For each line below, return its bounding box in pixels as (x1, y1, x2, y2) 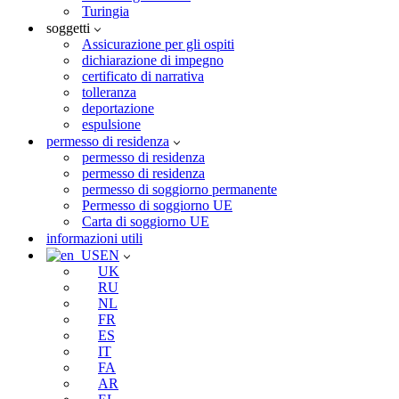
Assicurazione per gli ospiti (82, 37, 234, 52)
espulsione (82, 117, 141, 132)
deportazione (82, 101, 154, 116)
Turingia (82, 4, 129, 19)
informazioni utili (46, 231, 142, 246)
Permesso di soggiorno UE (82, 198, 232, 213)
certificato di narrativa (82, 69, 204, 84)
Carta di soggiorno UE (82, 214, 209, 229)
